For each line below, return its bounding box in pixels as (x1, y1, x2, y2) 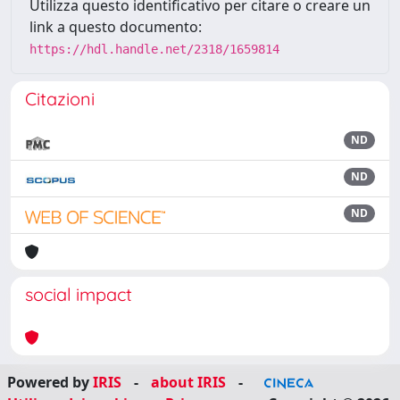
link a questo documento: (29, 17, 202, 37)
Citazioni (25, 87, 95, 110)
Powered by (7, 372, 93, 392)
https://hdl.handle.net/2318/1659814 (29, 42, 279, 56)
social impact (25, 283, 132, 305)
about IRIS (151, 372, 226, 392)
